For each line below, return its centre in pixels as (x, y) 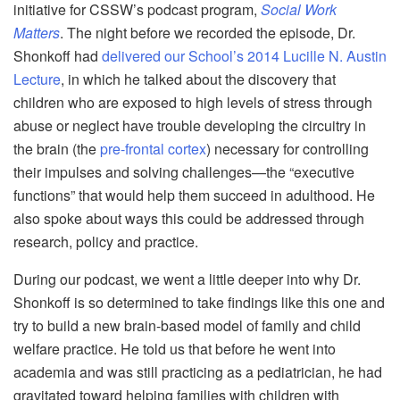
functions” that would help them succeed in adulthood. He (194, 196)
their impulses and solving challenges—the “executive (184, 172)
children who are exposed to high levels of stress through (193, 103)
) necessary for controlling (287, 149)
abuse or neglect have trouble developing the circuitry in (190, 126)
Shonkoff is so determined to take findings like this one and (199, 303)
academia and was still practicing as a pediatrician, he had (198, 372)
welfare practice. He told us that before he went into (175, 349)
